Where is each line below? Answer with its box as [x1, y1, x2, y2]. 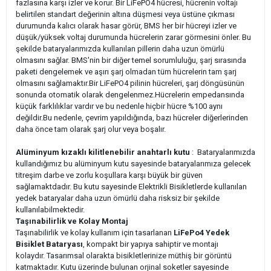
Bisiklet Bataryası [16, 239, 83, 249]
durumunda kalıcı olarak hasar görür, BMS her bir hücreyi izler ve [16, 21, 237, 30]
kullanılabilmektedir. [16, 204, 85, 214]
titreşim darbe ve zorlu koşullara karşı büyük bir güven [16, 170, 203, 180]
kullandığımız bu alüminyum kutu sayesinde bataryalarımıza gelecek [16, 158, 251, 168]
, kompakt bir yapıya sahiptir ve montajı [83, 239, 218, 249]
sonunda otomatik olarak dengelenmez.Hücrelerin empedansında [16, 90, 244, 99]
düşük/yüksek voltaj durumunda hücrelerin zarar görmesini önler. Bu [16, 32, 251, 42]
